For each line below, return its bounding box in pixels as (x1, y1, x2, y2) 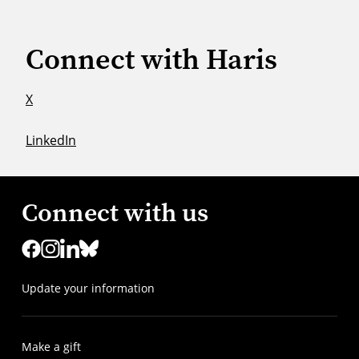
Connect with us (21, 195, 208, 230)
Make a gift (21, 338, 81, 354)
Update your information (21, 280, 155, 296)
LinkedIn (26, 131, 76, 148)
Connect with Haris (26, 39, 277, 79)
